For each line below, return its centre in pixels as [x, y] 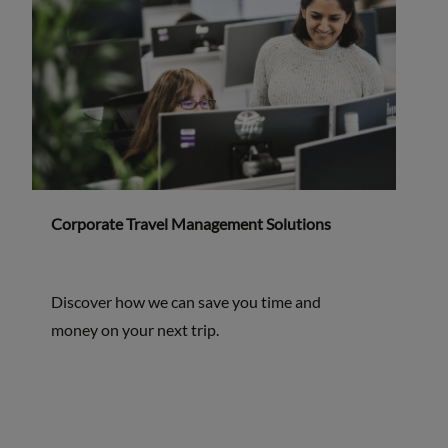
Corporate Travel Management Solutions [190, 224]
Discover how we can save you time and [185, 302]
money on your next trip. [134, 330]
